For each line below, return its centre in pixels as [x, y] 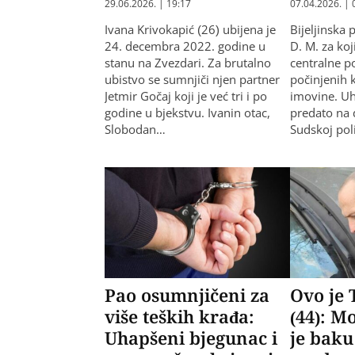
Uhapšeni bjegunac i [191, 338]
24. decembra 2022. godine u [185, 46]
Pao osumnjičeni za [187, 295]
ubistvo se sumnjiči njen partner [192, 79]
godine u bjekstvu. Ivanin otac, [187, 112]
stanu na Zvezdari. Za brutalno [188, 62]
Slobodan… [135, 129]
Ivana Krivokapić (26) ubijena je [190, 29]
